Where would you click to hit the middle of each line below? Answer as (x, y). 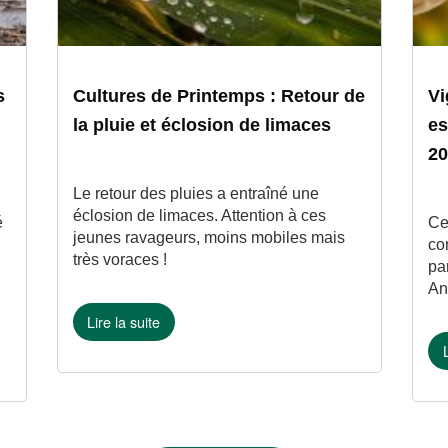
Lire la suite (124, 322)
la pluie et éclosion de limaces (201, 124)
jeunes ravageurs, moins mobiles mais (208, 237)
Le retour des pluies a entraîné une (195, 193)
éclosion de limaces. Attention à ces (199, 215)
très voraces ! (119, 259)
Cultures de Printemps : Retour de (218, 95)
